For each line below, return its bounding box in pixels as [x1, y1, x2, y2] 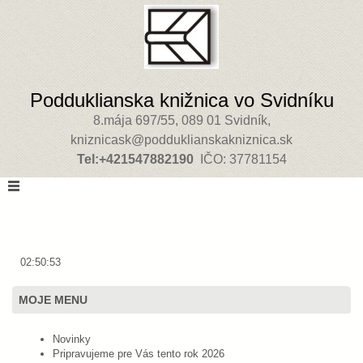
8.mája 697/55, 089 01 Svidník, [92, 113, 271, 127]
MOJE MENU [19, 293, 88, 307]
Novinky [53, 333, 91, 346]
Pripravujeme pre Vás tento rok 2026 [53, 348, 224, 361]
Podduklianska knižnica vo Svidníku [29, 89, 334, 111]
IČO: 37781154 [193, 152, 287, 166]
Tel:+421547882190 [76, 152, 194, 166]
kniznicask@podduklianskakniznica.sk [70, 133, 293, 147]
